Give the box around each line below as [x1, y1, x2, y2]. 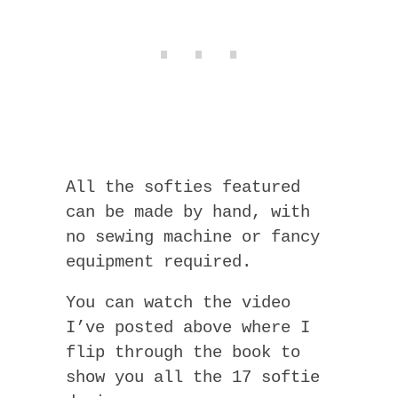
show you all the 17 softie [66, 368, 320, 388]
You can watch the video [66, 293, 291, 314]
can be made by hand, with [66, 203, 310, 223]
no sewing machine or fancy [66, 227, 320, 248]
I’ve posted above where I [66, 318, 310, 338]
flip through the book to [66, 343, 300, 363]
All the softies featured [66, 178, 300, 198]
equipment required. [66, 252, 251, 273]
